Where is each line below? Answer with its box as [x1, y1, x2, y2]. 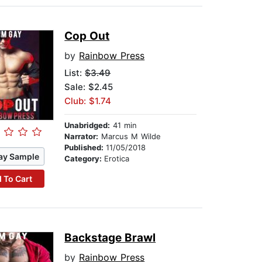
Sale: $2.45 [64, 81, 113, 93]
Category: [64, 154, 105, 164]
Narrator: [64, 132, 99, 142]
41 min [110, 120, 137, 130]
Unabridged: [64, 120, 111, 130]
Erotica [104, 154, 130, 164]
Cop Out [64, 29, 110, 43]
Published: [64, 143, 106, 153]
